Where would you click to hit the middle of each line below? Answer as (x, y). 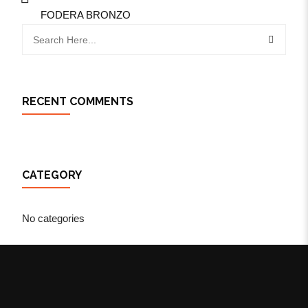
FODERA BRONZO (86, 15)
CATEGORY (52, 175)
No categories (53, 218)
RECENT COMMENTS (78, 101)
